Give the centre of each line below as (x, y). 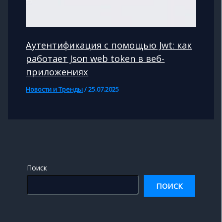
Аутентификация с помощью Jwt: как (109, 45)
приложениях (57, 72)
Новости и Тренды (55, 89)
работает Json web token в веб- (95, 59)
